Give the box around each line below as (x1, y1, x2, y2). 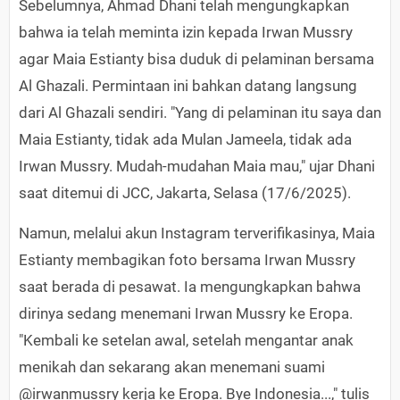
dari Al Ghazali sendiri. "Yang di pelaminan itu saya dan (19, 104, 381, 122)
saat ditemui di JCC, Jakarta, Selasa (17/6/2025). (19, 184, 351, 203)
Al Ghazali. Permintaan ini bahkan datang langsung (19, 77, 357, 96)
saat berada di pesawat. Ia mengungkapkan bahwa (19, 278, 361, 296)
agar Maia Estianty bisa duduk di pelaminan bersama (19, 50, 374, 69)
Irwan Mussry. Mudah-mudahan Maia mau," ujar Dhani (19, 157, 375, 176)
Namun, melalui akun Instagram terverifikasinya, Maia (19, 224, 375, 243)
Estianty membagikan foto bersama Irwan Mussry (19, 251, 355, 270)
